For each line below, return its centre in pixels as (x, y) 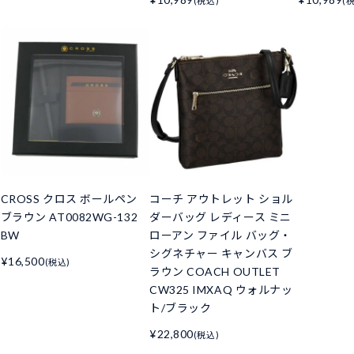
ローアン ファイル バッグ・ (220, 235)
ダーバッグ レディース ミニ (220, 217)
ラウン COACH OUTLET (215, 272)
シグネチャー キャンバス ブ (221, 254)
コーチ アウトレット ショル (221, 199)
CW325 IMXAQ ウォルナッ (221, 290)
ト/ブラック (180, 308)
